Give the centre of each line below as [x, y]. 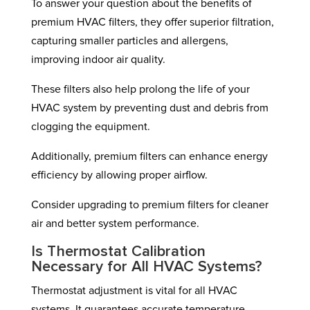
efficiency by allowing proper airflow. [119, 175]
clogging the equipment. [90, 127]
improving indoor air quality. [98, 60]
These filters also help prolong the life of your [140, 89]
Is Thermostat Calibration [118, 252]
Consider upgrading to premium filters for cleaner [149, 205]
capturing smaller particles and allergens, [129, 41]
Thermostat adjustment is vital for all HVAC [134, 291]
